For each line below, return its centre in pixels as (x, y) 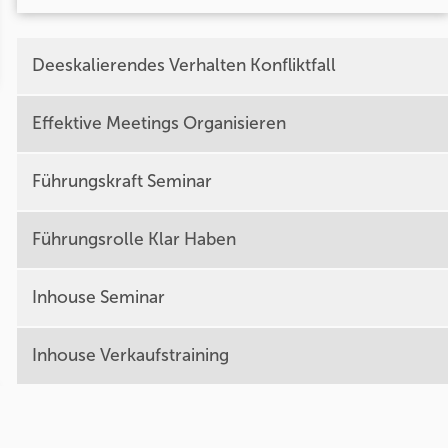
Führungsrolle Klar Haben (133, 239)
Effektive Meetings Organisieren (158, 123)
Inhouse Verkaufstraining (130, 355)
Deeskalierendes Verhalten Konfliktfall (183, 65)
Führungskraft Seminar (121, 181)
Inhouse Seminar (98, 297)
